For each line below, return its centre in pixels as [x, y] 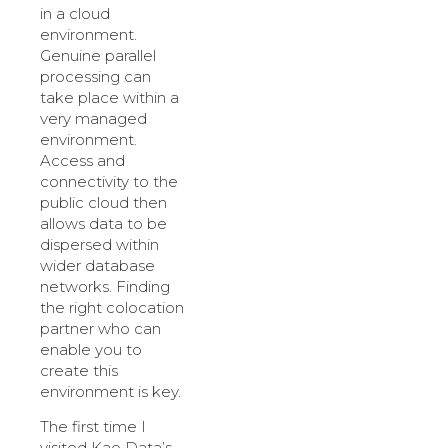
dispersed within [99, 244]
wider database [97, 265]
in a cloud [75, 13]
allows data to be [103, 223]
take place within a [109, 97]
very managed [93, 118]
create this [79, 370]
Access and [82, 160]
